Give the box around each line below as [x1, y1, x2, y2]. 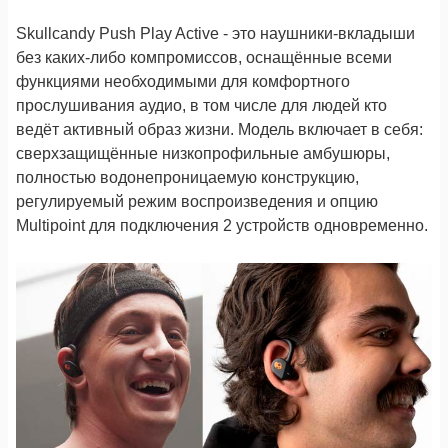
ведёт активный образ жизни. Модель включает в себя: [16, 121, 423, 139]
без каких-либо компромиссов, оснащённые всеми [16, 49, 392, 67]
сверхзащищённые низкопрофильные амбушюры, [16, 145, 390, 163]
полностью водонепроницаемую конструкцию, [16, 169, 359, 187]
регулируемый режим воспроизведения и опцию [16, 193, 378, 211]
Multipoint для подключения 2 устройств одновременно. [16, 217, 428, 235]
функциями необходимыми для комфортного [16, 73, 350, 91]
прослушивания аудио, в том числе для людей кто [16, 97, 387, 115]
